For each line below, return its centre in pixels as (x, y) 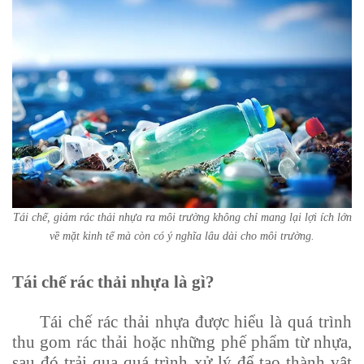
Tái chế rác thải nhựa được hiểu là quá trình (182, 322)
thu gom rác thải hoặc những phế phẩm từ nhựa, (182, 342)
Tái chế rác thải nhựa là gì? (113, 282)
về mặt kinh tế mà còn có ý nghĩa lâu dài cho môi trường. (182, 236)
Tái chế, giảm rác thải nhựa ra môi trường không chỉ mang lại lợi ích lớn (182, 218)
